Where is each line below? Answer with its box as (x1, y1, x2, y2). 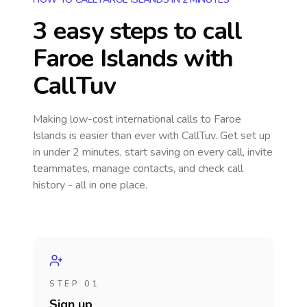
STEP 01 (49, 278, 99, 289)
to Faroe (201, 112, 241, 127)
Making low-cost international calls (33, 112, 201, 127)
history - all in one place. (33, 177, 147, 193)
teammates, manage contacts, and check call (33, 161, 243, 176)
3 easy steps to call (33, 14, 243, 48)
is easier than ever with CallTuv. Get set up (66, 128, 271, 143)
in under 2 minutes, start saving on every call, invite (33, 145, 273, 160)
